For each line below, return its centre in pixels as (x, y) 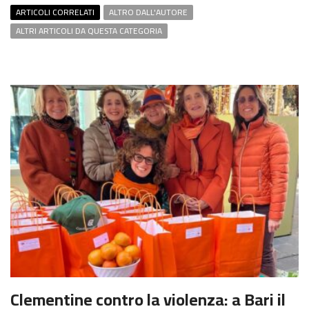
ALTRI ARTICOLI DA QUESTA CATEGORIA (89, 31)
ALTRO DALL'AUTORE (148, 12)
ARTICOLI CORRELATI (55, 12)
